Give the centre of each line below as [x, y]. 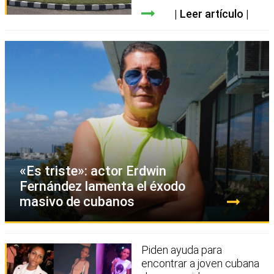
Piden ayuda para [182, 250]
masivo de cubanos [77, 201]
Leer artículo [211, 13]
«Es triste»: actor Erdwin [93, 171]
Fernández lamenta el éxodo [102, 186]
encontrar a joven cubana [201, 263]
